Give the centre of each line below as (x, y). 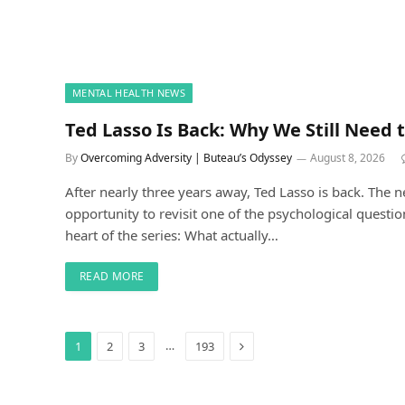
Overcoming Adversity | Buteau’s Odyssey (186, 158)
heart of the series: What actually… (172, 235)
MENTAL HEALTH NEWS (129, 93)
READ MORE (112, 277)
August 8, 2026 (348, 158)
